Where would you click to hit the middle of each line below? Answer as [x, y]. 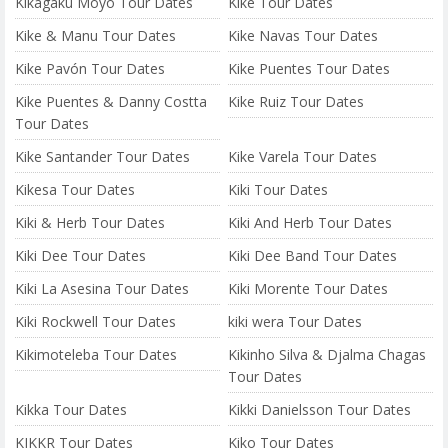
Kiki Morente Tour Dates [308, 288]
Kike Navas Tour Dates [303, 35]
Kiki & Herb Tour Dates [90, 222]
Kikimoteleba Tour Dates [96, 354]
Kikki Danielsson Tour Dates [320, 409]
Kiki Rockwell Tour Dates [95, 321]
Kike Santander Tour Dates [102, 156]
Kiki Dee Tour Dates [80, 255]
